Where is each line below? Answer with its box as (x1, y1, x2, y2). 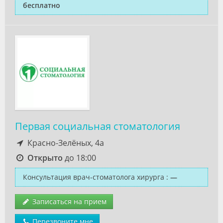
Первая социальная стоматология (15, 119, 180, 133)
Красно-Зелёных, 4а (25, 137, 104, 148)
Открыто (27, 152, 63, 163)
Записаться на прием (30, 197, 107, 206)
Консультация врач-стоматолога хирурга (23, 172, 164, 182)
